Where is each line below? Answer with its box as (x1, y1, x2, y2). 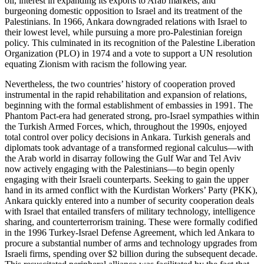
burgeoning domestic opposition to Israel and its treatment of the (5, 5, 242, 16)
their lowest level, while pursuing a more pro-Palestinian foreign (5, 27, 242, 37)
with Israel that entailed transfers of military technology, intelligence (5, 206, 255, 216)
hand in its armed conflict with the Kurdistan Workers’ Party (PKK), (5, 184, 258, 195)
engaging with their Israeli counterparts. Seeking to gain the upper (5, 174, 249, 184)
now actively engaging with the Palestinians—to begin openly (5, 163, 235, 174)
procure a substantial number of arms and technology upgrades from (5, 237, 257, 248)
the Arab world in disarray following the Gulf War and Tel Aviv (5, 153, 241, 163)
